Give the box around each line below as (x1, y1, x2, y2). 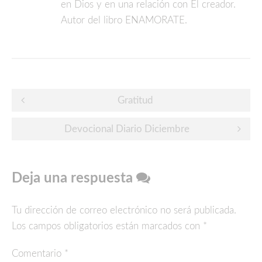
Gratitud (118, 95, 153, 106)
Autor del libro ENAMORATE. (61, 15, 187, 26)
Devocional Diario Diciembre (64, 124, 189, 135)
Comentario (12, 249, 64, 259)
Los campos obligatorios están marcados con (12, 221, 203, 232)
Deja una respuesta (12, 171, 136, 186)
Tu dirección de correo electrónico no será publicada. (12, 205, 236, 216)
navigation (11, 112, 98, 132)
